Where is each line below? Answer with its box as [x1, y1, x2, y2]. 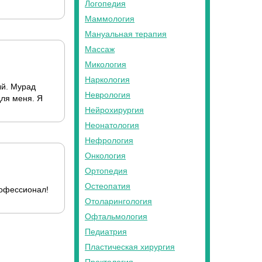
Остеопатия [85, 181, 130, 191]
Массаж [85, 44, 115, 54]
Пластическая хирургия [85, 242, 175, 251]
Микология [85, 60, 126, 69]
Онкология [85, 151, 126, 160]
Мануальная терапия [85, 29, 167, 39]
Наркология [85, 75, 130, 84]
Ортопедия [85, 166, 127, 175]
